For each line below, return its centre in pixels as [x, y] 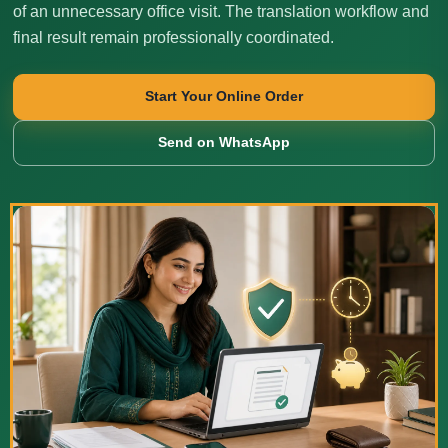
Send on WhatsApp [224, 142]
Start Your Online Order [224, 96]
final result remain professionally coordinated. [173, 37]
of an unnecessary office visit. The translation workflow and [221, 11]
